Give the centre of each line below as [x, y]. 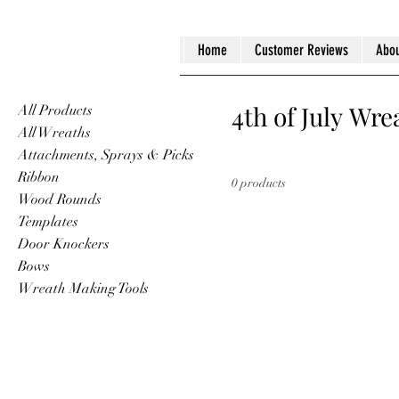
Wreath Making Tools [83, 288]
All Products [55, 110]
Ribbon [39, 177]
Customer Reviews [301, 50]
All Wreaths [54, 132]
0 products [259, 183]
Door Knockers [64, 244]
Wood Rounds [60, 199]
